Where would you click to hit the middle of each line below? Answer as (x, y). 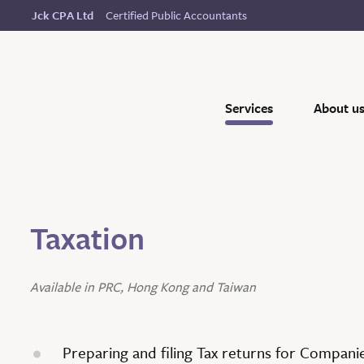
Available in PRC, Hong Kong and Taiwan (143, 287)
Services (249, 108)
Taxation (87, 239)
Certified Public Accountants (176, 15)
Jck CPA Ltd (63, 16)
